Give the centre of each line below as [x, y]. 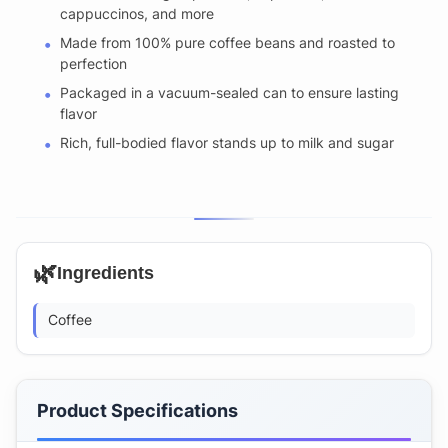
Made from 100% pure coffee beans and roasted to [227, 43]
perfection [93, 64]
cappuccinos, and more [137, 14]
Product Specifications [137, 411]
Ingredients [105, 272]
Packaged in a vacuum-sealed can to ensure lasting [229, 93]
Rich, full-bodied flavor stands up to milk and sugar [227, 143]
